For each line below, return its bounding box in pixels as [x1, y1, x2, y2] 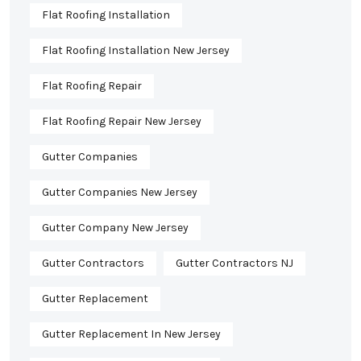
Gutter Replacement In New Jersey [42, 327, 221, 342]
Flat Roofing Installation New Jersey [42, 44, 230, 58]
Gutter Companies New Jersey [42, 185, 197, 200]
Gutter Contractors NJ [176, 256, 293, 271]
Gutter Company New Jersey [42, 221, 189, 235]
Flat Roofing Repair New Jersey [42, 114, 201, 129]
